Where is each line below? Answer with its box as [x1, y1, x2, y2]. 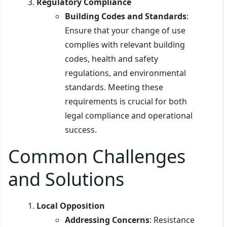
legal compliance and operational [65, 109, 193, 121]
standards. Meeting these [65, 81, 163, 93]
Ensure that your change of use [65, 24, 185, 36]
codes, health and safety [65, 53, 158, 64]
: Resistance [149, 214, 195, 225]
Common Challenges [8, 143, 185, 169]
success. [65, 124, 97, 135]
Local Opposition [36, 200, 105, 211]
